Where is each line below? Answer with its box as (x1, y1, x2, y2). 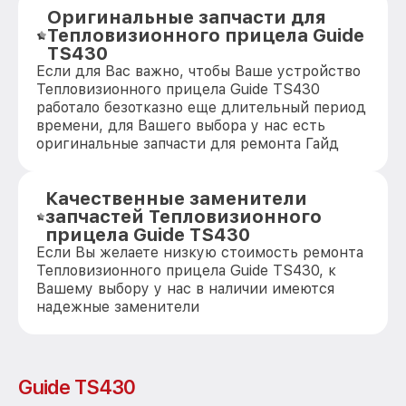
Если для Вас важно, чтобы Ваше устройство (36, 63, 361, 80)
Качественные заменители (45, 188, 308, 209)
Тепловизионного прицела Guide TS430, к (36, 262, 336, 279)
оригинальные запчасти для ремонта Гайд (36, 135, 339, 152)
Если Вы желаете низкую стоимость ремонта (36, 244, 363, 261)
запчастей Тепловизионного (45, 206, 323, 227)
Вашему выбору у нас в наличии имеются (36, 280, 334, 297)
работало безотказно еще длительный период (36, 99, 366, 116)
